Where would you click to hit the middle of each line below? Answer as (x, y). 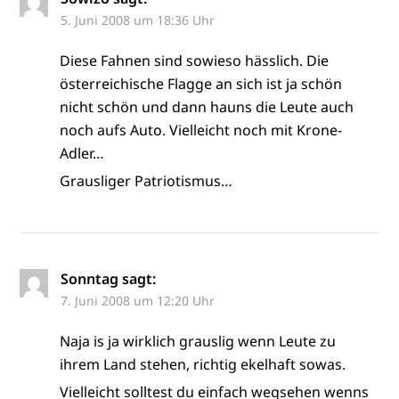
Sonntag (90, 278)
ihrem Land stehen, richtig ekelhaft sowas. (203, 364)
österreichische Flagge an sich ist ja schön (201, 83)
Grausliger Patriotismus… (147, 180)
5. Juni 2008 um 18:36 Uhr (138, 20)
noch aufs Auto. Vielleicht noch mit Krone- (201, 130)
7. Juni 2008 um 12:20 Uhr (138, 300)
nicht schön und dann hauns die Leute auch (207, 106)
